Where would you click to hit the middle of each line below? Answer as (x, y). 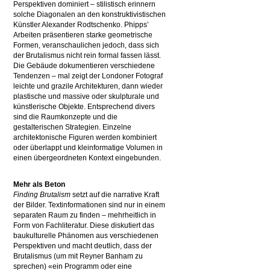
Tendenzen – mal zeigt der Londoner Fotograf (88, 76)
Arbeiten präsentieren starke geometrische (83, 35)
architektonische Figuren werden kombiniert (85, 137)
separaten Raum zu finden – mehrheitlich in (85, 215)
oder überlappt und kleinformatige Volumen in (88, 148)
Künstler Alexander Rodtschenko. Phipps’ (81, 25)
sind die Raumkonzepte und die (66, 117)
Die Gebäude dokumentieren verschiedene (84, 66)
